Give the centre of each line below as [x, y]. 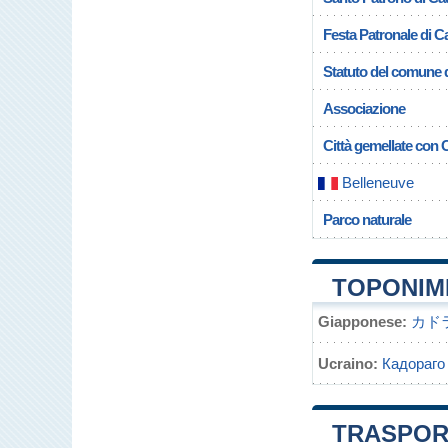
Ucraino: [348, 363]
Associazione [364, 108]
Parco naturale [367, 219]
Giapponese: [362, 321]
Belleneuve [376, 182]
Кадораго [413, 363]
